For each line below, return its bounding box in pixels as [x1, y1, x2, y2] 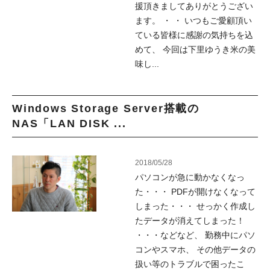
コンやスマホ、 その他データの [135, 245, 256, 254]
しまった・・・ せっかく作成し [135, 201, 256, 211]
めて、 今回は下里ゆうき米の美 [135, 45, 256, 54]
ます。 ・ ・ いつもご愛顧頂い [135, 16, 252, 25]
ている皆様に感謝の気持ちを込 [135, 30, 253, 40]
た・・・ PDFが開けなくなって [135, 187, 256, 196]
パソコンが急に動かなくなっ [135, 172, 245, 182]
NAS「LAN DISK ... [12, 118, 127, 130]
